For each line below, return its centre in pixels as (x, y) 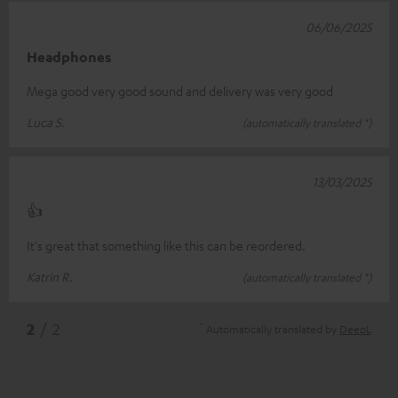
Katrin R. (50, 276)
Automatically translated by (271, 328)
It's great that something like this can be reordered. (166, 245)
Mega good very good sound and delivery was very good (180, 90)
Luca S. (46, 121)
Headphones (69, 56)
